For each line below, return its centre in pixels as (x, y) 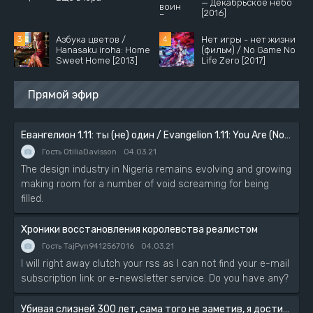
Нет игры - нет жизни (249, 39)
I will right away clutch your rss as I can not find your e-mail (155, 264)
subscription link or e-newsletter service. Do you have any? (155, 278)
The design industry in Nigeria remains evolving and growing (156, 169)
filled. (32, 199)
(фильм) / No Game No (249, 50)
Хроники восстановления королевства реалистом (139, 230)
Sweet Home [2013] (97, 60)
